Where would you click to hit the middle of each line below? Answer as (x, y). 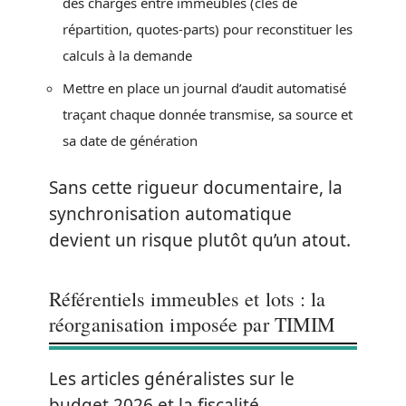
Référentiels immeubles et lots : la (188, 298)
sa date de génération (130, 141)
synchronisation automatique (170, 213)
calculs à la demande (127, 55)
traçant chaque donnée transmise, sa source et (208, 115)
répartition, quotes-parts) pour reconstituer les (208, 29)
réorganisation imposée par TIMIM (193, 324)
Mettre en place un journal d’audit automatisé (204, 88)
